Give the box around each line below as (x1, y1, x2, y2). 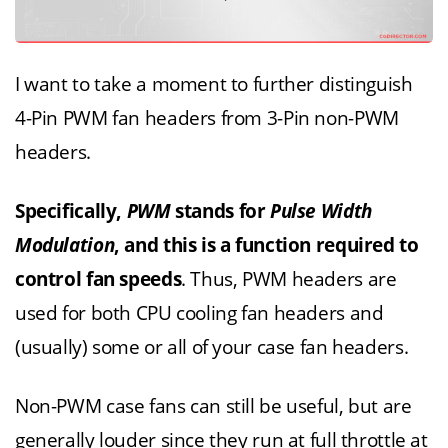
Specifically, (15, 200, 127, 224)
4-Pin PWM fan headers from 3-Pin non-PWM (15, 107, 399, 131)
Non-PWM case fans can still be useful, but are (15, 395, 412, 419)
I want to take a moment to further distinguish (15, 73, 413, 97)
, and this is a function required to (114, 234, 419, 258)
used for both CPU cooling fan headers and (15, 302, 384, 326)
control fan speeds (15, 268, 182, 292)
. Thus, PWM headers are (181, 268, 397, 292)
